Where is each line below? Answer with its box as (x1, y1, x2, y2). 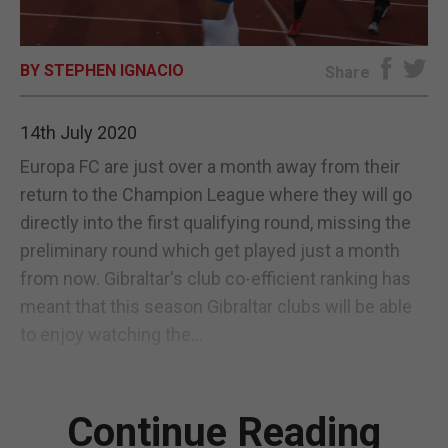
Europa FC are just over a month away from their (20, 155, 400, 177)
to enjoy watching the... (20, 323, 203, 345)
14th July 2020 (20, 121, 137, 143)
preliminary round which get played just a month (20, 239, 400, 261)
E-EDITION (185, 26, 263, 47)
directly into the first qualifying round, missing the (20, 211, 411, 233)
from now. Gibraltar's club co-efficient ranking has (20, 267, 411, 289)
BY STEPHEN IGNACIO (20, 60, 184, 80)
